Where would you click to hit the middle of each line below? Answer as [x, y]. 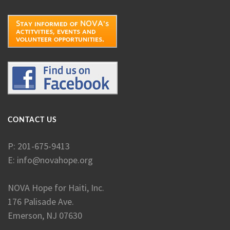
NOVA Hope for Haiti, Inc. [56, 188]
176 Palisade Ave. [41, 202]
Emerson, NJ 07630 [45, 215]
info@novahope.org [55, 160]
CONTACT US [32, 120]
